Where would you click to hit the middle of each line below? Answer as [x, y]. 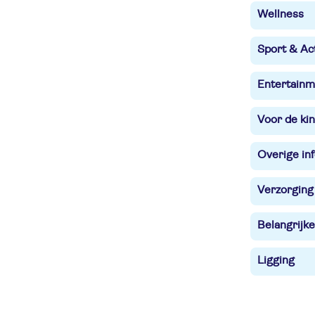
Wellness [281, 14]
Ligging [276, 260]
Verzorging [285, 190]
